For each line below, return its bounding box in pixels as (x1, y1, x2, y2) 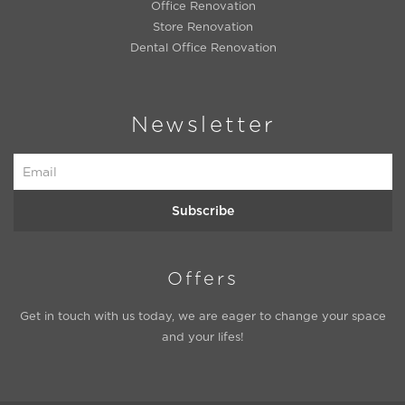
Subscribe (172, 203, 234, 217)
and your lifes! (162, 330, 244, 343)
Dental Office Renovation (129, 41, 277, 53)
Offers (167, 268, 239, 287)
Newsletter (130, 112, 276, 136)
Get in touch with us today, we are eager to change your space (20, 309, 386, 322)
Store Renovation (153, 20, 253, 33)
